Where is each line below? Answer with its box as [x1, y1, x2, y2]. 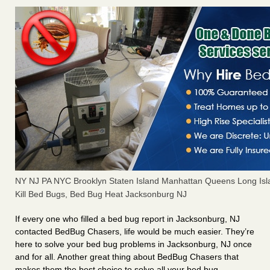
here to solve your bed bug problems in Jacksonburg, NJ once [15, 239, 252, 250]
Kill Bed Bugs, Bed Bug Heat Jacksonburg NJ [15, 189, 187, 199]
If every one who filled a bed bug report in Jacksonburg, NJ [15, 214, 240, 224]
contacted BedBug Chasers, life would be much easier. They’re [15, 227, 254, 237]
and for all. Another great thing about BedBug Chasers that [15, 252, 239, 262]
